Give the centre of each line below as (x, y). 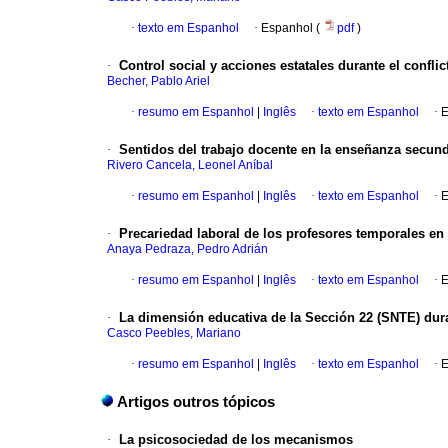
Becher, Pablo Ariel (158, 81)
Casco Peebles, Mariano (174, 333)
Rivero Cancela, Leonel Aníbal (190, 165)
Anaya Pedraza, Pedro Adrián (187, 249)
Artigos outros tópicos (196, 402)
